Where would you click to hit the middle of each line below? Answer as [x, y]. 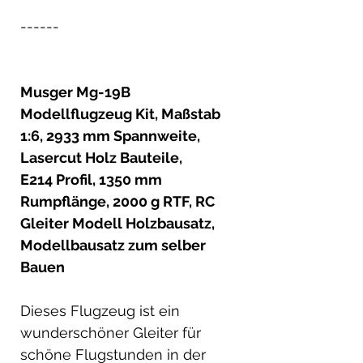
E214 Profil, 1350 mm [91, 179]
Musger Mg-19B [75, 92]
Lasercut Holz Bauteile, [101, 157]
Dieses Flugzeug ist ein [100, 310]
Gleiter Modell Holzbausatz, [117, 223]
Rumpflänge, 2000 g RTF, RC [117, 201]
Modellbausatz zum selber [113, 245]
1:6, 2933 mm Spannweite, [110, 135]
